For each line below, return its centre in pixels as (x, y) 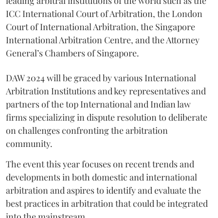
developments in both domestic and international (101, 177)
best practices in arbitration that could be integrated (107, 203)
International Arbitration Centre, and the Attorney (103, 40)
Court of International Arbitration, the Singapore (100, 27)
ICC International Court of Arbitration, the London (104, 13)
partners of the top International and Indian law (98, 104)
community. (29, 143)
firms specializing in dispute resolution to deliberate (107, 117)
